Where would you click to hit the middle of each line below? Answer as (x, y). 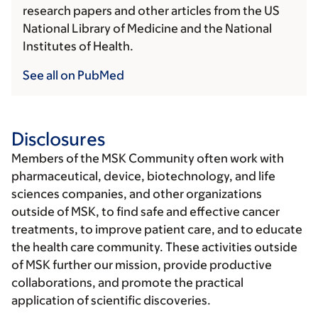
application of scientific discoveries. (111, 301)
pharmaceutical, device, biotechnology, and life (143, 176)
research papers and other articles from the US (151, 11)
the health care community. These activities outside (154, 247)
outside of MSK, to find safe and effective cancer (146, 212)
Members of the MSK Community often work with (148, 159)
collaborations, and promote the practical (127, 283)
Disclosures (58, 139)
